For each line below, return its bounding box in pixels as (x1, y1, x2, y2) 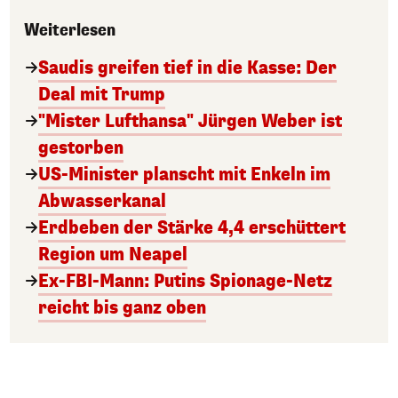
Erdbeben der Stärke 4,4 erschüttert (38, 215, 346, 240)
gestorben (38, 135, 123, 160)
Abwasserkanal (38, 188, 166, 213)
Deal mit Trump (38, 82, 165, 107)
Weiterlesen (24, 19, 115, 41)
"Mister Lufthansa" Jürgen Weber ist (38, 108, 342, 133)
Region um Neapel (38, 242, 187, 267)
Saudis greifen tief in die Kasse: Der (38, 55, 337, 80)
